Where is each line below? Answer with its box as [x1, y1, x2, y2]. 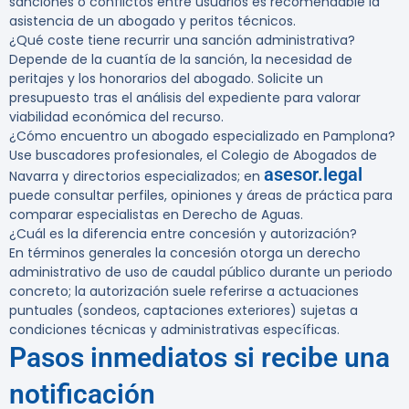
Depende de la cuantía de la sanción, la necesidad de [9, 50, 352, 69]
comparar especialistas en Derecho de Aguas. [9, 205, 303, 225]
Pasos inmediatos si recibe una [9, 341, 390, 374]
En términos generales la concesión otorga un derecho [9, 244, 361, 263]
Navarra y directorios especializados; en [9, 167, 264, 186]
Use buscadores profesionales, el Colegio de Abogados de [9, 146, 377, 165]
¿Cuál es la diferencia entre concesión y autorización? [9, 225, 357, 244]
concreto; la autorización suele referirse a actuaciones [9, 282, 359, 301]
